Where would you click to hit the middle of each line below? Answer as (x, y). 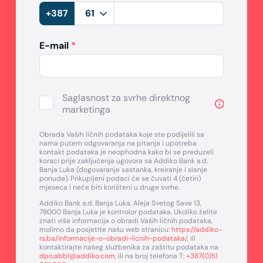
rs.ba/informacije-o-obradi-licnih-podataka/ (114, 239)
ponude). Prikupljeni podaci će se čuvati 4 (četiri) (120, 179)
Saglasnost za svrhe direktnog (127, 98)
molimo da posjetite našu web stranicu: (106, 230)
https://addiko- (197, 230)
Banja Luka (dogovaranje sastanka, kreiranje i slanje (124, 170)
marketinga (87, 110)
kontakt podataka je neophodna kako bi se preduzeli (127, 152)
